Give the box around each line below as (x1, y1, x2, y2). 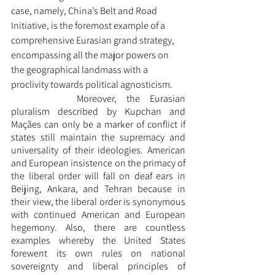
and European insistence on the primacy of (11, 157, 185, 170)
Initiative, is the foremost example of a (11, 19, 167, 33)
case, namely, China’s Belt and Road (11, 4, 159, 18)
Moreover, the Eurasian (11, 92, 77, 106)
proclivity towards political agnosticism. (11, 78, 174, 91)
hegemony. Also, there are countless (11, 221, 185, 234)
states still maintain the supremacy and (11, 131, 185, 144)
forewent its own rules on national (11, 247, 185, 260)
